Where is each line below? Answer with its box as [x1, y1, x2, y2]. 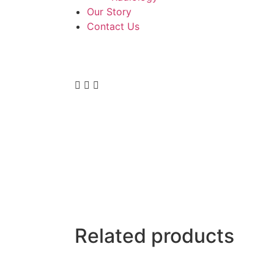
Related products [75, 224, 234, 248]
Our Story [87, 6, 131, 18]
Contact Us [87, 20, 139, 32]
